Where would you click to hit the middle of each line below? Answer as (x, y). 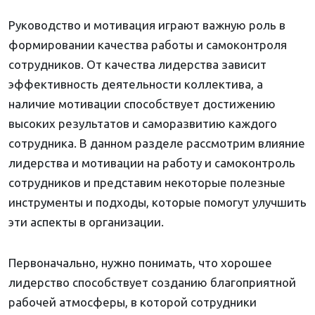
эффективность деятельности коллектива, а (136, 84)
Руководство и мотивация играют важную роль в (147, 25)
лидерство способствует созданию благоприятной (152, 283)
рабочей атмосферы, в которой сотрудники (133, 302)
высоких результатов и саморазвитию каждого (143, 124)
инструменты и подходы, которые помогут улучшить (157, 202)
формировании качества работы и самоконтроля (148, 45)
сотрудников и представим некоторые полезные (147, 183)
